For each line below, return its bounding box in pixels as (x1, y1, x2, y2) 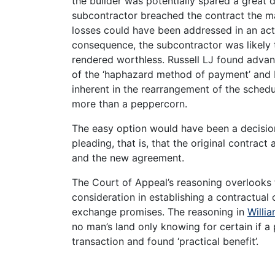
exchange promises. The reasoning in (72, 205, 247, 218)
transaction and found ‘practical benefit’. (72, 234, 258, 247)
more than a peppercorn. (72, 97, 187, 110)
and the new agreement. (72, 151, 184, 164)
